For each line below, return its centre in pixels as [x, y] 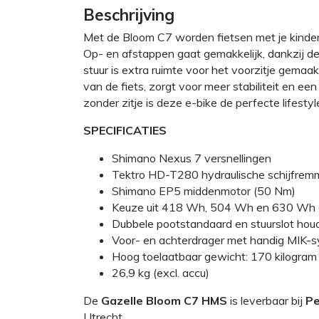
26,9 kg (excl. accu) [161, 272]
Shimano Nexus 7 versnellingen [192, 158]
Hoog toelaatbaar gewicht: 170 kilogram [214, 256]
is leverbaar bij [268, 300]
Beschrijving [129, 14]
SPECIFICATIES [125, 130]
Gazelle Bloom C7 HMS [166, 300]
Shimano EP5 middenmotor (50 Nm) [204, 190]
